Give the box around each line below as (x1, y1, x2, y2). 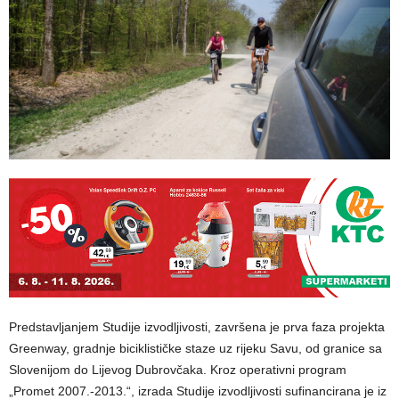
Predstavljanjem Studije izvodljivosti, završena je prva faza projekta (9, 319, 385, 334)
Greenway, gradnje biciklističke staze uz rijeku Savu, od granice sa (9, 340, 382, 355)
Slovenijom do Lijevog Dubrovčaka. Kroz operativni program (9, 362, 346, 377)
